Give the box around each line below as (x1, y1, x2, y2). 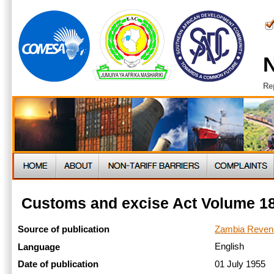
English (215, 242, 247, 252)
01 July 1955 (215, 259, 268, 270)
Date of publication (18, 259, 98, 270)
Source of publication (18, 224, 109, 234)
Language (18, 242, 60, 252)
